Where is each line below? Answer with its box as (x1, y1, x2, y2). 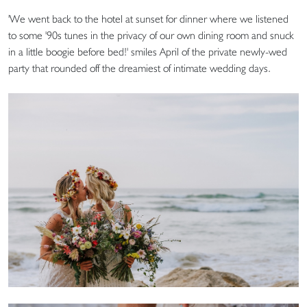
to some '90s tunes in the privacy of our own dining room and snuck (8, 29, 294, 42)
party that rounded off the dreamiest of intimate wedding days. (8, 62, 271, 75)
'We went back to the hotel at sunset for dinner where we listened (8, 12, 288, 26)
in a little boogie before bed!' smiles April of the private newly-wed (8, 45, 287, 59)
